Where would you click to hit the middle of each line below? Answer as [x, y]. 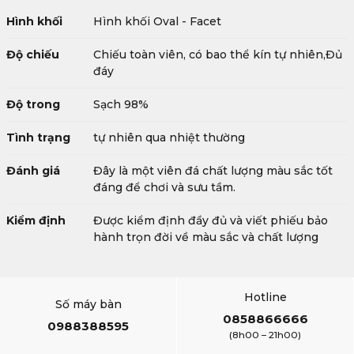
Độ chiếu [33, 55]
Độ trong [33, 104]
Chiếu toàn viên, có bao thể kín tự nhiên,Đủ [218, 55]
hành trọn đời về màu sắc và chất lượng [206, 237]
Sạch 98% [121, 104]
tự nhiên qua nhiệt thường [169, 137]
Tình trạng [38, 137]
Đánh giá [33, 171]
